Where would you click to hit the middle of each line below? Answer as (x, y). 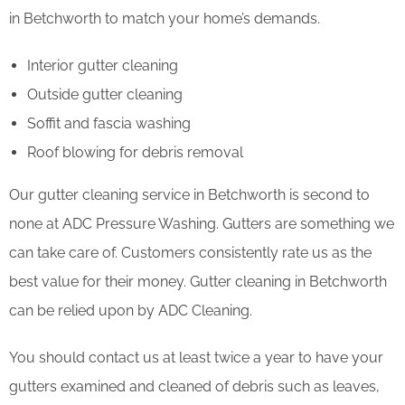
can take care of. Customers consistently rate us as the (190, 252)
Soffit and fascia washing (109, 123)
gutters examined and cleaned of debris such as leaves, (194, 386)
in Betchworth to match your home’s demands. (165, 18)
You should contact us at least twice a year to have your (196, 357)
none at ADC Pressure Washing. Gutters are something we (202, 223)
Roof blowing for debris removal (135, 152)
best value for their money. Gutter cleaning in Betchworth (198, 281)
